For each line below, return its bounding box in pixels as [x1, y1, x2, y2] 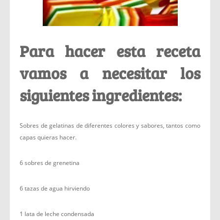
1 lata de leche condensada [20, 210, 94, 218]
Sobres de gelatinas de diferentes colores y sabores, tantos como [20, 121, 200, 130]
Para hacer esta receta [20, 40, 200, 61]
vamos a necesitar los [20, 62, 200, 83]
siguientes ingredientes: [20, 84, 182, 106]
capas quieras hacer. [20, 133, 77, 141]
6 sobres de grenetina [20, 159, 80, 167]
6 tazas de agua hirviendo [20, 184, 90, 192]
